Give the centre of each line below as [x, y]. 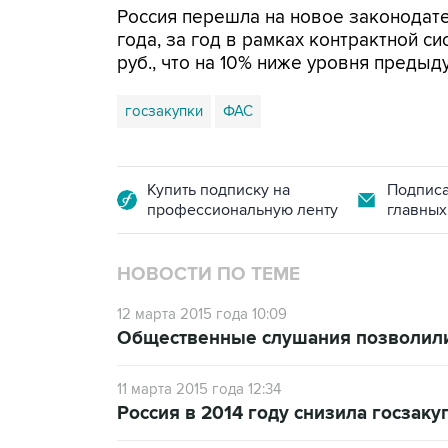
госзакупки [164, 111]
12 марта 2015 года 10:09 [202, 314]
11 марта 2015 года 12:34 [199, 389]
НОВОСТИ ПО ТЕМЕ [208, 274]
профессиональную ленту [242, 210]
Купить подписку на [218, 190]
